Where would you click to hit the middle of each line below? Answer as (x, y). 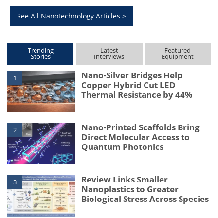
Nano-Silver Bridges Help (132, 75)
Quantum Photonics (123, 147)
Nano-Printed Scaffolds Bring (141, 127)
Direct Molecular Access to (136, 137)
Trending (40, 50)
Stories (40, 57)
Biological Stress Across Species (145, 199)
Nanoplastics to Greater (130, 189)
